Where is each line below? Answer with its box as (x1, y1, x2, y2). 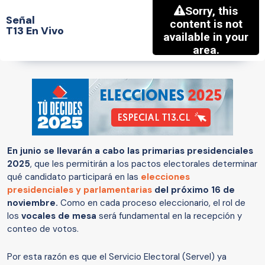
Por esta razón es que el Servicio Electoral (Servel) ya (7, 251, 227, 263)
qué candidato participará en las (7, 171, 141, 183)
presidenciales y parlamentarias (7, 184, 152, 196)
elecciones (141, 171, 190, 183)
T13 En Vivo (6, 23, 64, 38)
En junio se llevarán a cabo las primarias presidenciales (7, 145, 253, 157)
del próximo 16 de (152, 184, 235, 196)
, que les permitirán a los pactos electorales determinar (30, 158, 257, 170)
